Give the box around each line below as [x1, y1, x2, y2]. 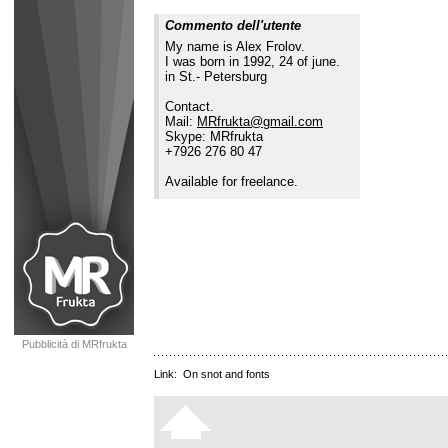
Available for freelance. [165, 174, 298, 189]
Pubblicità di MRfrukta [21, 338, 127, 350]
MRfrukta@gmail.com [197, 114, 323, 129]
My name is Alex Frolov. [165, 39, 305, 54]
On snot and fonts [183, 368, 270, 380]
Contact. [165, 99, 214, 114]
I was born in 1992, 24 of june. [165, 54, 340, 69]
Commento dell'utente [165, 18, 301, 33]
